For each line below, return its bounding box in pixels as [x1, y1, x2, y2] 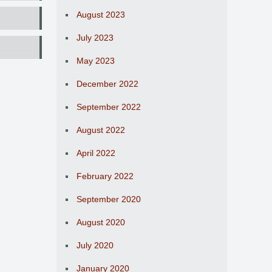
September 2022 [76, 102, 141, 112]
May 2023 [76, 56, 115, 66]
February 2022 [76, 171, 134, 181]
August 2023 [76, 10, 125, 19]
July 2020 [76, 240, 114, 250]
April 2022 [76, 148, 115, 158]
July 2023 [76, 33, 114, 42]
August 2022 [76, 125, 125, 135]
